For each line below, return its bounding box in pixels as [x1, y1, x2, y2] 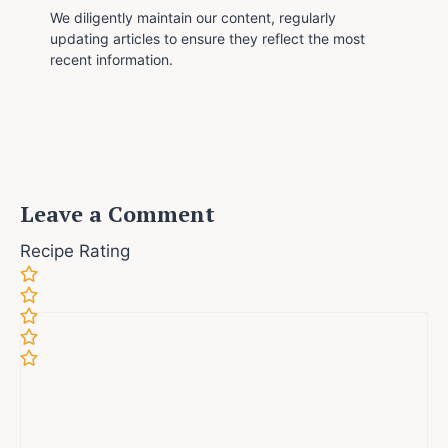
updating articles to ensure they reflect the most [50, 29, 365, 47]
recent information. [50, 50, 173, 68]
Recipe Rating [20, 240, 130, 261]
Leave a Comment [20, 198, 215, 228]
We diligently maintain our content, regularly [50, 8, 336, 26]
